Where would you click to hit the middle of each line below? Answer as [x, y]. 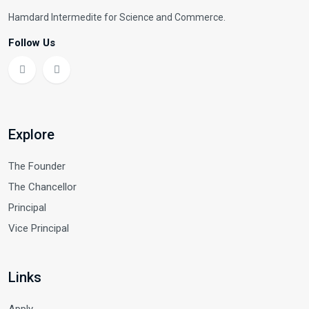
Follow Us [32, 42]
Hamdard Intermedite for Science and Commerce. [117, 17]
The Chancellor [42, 187]
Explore [31, 134]
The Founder [37, 166]
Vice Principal [39, 228]
